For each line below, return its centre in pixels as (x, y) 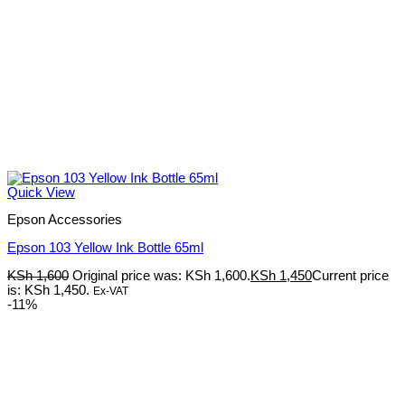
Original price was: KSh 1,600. (161, 275)
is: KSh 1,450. (48, 290)
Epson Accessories (65, 220)
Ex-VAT (111, 291)
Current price (350, 275)
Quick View (41, 192)
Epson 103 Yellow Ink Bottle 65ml (105, 247)
